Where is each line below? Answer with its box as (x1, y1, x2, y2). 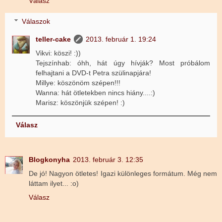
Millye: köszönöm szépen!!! (36, 79, 121, 87)
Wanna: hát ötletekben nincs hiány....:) (36, 89, 156, 97)
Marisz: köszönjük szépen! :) (36, 99, 125, 107)
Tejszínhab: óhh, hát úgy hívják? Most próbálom (36, 59, 210, 67)
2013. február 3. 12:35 (73, 156, 143, 164)
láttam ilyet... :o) (29, 179, 79, 188)
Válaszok (22, 17, 51, 26)
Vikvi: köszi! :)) (36, 49, 81, 57)
